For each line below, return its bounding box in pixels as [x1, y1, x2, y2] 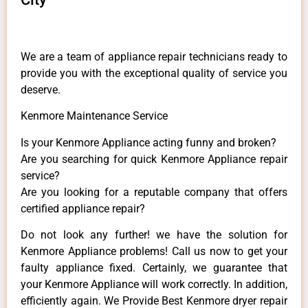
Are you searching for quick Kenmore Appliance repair [21, 152, 287, 166]
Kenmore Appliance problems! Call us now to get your [21, 245, 287, 258]
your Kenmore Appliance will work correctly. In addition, [21, 278, 287, 291]
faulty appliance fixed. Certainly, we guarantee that [21, 261, 287, 275]
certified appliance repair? [21, 201, 145, 215]
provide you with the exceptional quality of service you [21, 66, 287, 80]
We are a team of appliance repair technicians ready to [21, 49, 287, 63]
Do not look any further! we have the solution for [21, 228, 287, 242]
